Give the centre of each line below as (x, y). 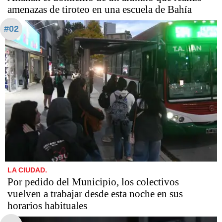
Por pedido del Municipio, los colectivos (93, 182)
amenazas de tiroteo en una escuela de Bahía (100, 9)
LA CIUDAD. (27, 170)
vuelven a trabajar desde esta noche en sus (95, 194)
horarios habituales (47, 206)
